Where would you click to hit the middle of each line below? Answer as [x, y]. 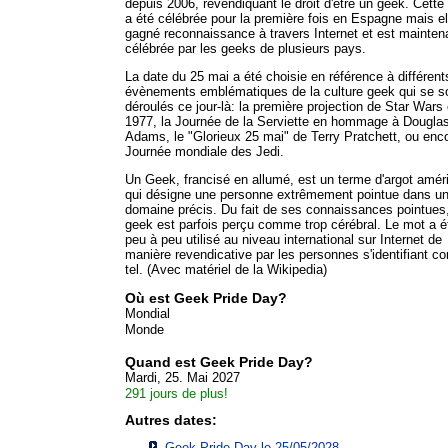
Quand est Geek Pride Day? [219, 361]
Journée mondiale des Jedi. [204, 151]
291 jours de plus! [176, 393]
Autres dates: [171, 419]
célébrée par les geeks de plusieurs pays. [245, 48]
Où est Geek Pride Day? [206, 297]
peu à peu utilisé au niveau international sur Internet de [283, 239]
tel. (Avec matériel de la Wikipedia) [226, 269]
